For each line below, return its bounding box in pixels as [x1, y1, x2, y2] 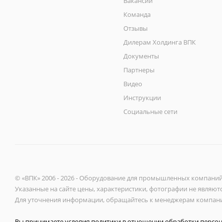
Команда [123, 10, 151, 19]
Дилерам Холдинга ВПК [123, 38, 196, 47]
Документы [123, 52, 160, 61]
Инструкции [123, 93, 162, 103]
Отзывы [123, 24, 148, 33]
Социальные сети [123, 107, 178, 116]
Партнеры [123, 65, 155, 75]
